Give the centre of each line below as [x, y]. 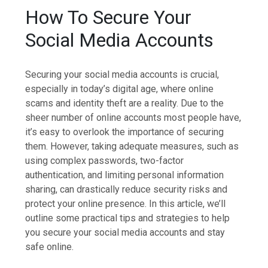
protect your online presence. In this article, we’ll [126, 203]
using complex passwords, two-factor [105, 160]
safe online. [50, 246]
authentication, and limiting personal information [125, 175]
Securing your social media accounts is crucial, [122, 74]
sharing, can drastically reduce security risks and [127, 189]
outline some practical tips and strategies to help [128, 218]
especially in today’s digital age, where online [120, 89]
